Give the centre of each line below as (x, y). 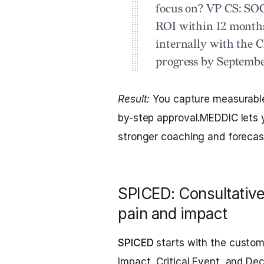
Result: (134, 99)
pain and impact (173, 214)
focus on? (181, 9)
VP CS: (224, 9)
